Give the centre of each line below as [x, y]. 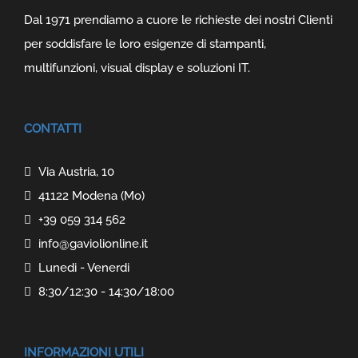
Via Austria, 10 [73, 171]
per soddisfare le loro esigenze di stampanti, [145, 44]
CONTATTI [53, 128]
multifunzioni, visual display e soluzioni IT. [137, 68]
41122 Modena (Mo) [88, 195]
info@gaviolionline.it [89, 243]
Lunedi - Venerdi [80, 267]
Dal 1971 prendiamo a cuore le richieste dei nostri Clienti [178, 20]
